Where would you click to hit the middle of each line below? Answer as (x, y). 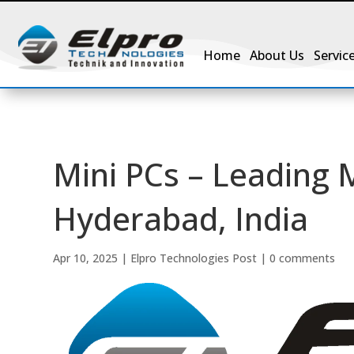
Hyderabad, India (181, 218)
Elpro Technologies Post (194, 258)
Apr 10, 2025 (86, 258)
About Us (277, 55)
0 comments (303, 258)
